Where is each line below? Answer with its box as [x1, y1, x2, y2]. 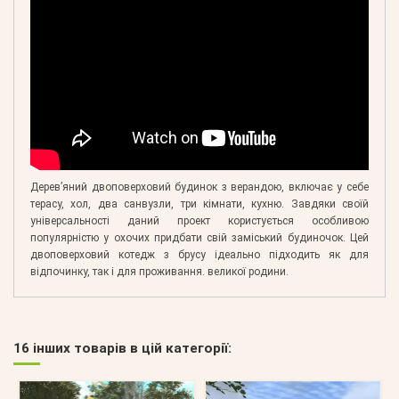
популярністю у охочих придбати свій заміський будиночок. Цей [30, 231, 369, 244]
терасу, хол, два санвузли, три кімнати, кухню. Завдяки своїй [30, 197, 369, 210]
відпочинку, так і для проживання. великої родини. [30, 265, 289, 278]
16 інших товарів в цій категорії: [13, 339, 232, 356]
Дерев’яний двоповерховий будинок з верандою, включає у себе [30, 180, 369, 193]
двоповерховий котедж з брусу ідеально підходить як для [30, 248, 369, 261]
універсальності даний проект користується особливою [30, 214, 369, 227]
